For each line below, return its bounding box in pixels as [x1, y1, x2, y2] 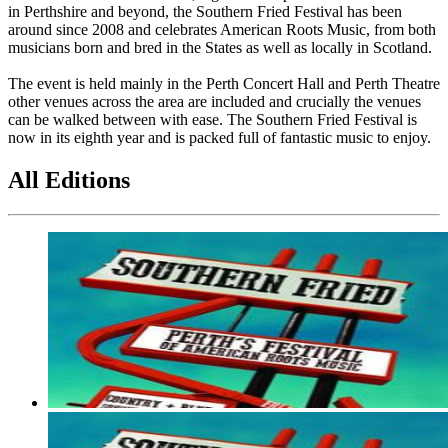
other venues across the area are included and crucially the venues [8, 92, 421, 110]
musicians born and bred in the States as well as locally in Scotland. [8, 38, 432, 56]
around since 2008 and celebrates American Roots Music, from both [8, 20, 436, 38]
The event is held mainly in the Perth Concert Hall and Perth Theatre [8, 74, 440, 92]
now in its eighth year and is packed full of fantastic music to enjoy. [8, 128, 431, 146]
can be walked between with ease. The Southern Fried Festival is [8, 110, 417, 128]
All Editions [8, 166, 130, 193]
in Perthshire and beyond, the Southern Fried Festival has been [8, 2, 402, 20]
